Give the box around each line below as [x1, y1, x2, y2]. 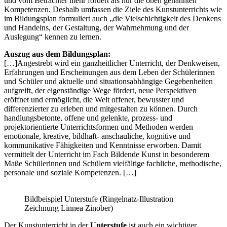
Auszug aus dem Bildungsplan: [4, 49, 110, 58]
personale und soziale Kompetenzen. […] [4, 168, 136, 177]
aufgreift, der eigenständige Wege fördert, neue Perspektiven [4, 86, 197, 95]
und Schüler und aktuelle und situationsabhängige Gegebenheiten [4, 77, 213, 86]
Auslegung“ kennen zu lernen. [4, 32, 101, 41]
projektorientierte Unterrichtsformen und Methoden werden [4, 122, 193, 131]
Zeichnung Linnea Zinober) [24, 203, 113, 212]
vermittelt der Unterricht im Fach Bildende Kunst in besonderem [4, 149, 209, 159]
